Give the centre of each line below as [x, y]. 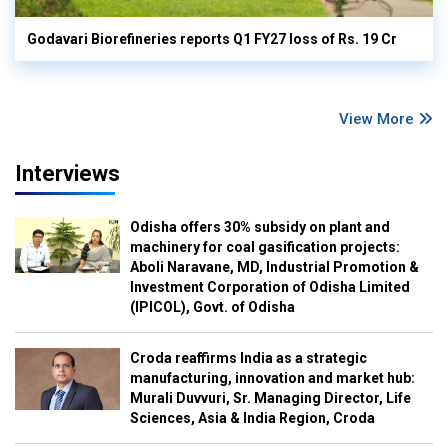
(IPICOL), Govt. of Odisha [212, 306]
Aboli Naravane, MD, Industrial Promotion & [274, 266]
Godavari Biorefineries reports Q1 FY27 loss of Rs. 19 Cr [212, 38]
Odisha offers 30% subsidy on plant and [259, 226]
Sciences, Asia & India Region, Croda [252, 417]
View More [378, 118]
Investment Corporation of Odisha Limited [269, 286]
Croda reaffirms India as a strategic [248, 357]
